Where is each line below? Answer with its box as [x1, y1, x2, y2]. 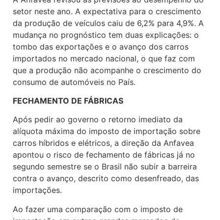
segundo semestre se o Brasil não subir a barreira [13, 162, 197, 172]
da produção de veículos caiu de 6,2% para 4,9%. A [13, 18, 204, 28]
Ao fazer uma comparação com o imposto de [13, 204, 183, 214]
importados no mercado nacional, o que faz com [13, 53, 195, 63]
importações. [13, 185, 62, 195]
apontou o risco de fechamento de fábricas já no [13, 150, 195, 160]
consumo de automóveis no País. [13, 77, 136, 87]
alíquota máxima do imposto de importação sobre [13, 126, 200, 137]
